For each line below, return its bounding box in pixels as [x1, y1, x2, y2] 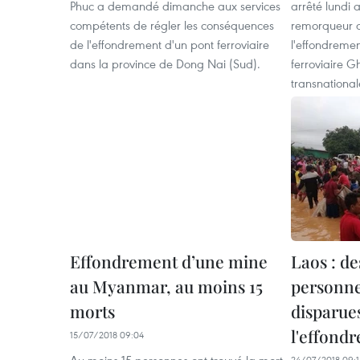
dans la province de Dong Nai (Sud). [70, 55, 260, 72]
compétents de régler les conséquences [70, 17, 274, 33]
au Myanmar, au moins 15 [70, 275, 263, 297]
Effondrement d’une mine [70, 250, 268, 272]
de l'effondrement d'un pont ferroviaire [70, 36, 269, 52]
